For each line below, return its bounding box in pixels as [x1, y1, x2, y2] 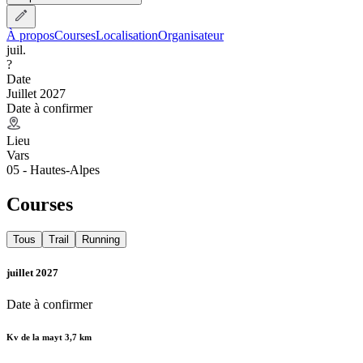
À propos [6, 28, 54, 42]
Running [82, 233, 120, 246]
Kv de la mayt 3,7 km [6, 331, 92, 342]
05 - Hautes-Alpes [6, 162, 100, 177]
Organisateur [158, 28, 224, 42]
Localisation [96, 28, 158, 42]
